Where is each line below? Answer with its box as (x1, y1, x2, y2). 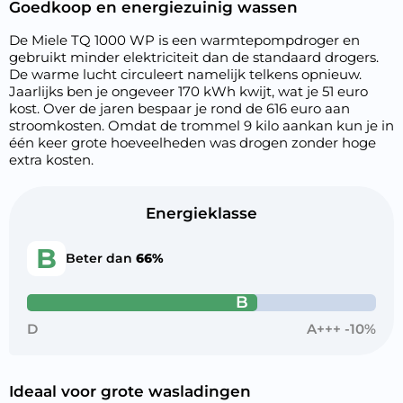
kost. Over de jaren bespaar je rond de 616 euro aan (9, 100, 350, 117)
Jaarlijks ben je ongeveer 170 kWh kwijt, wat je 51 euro (9, 83, 368, 100)
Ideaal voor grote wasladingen (9, 382, 251, 400)
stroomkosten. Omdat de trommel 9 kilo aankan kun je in (9, 117, 394, 134)
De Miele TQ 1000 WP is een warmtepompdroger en (9, 31, 360, 49)
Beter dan (66, 250, 136, 266)
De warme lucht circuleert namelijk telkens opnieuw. (9, 66, 362, 83)
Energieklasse (146, 204, 257, 222)
